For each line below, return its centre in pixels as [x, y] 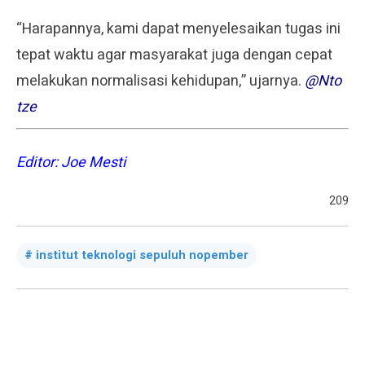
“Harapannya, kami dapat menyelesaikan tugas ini [178, 29]
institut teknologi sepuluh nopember [142, 255]
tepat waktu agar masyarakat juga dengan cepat [174, 55]
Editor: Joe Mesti [71, 162]
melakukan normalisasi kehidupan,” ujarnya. [161, 81]
